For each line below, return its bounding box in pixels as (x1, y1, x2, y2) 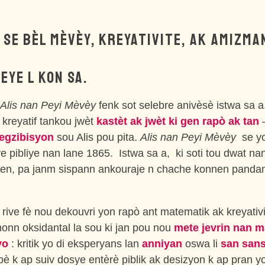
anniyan (142, 238, 182, 250)
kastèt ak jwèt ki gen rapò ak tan (96, 115, 259, 127)
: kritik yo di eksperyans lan (8, 238, 142, 250)
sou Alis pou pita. (54, 131, 140, 143)
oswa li (182, 238, 221, 250)
